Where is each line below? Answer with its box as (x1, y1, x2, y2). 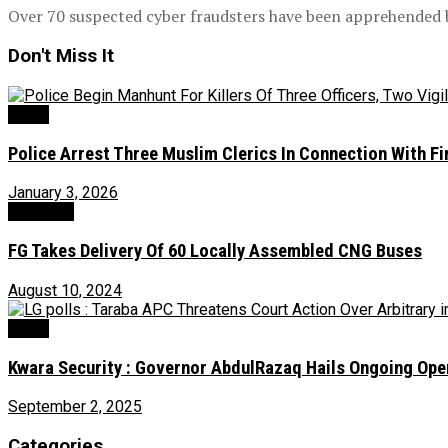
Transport (8, 202, 74, 222)
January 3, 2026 (8, 183, 118, 203)
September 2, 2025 (8, 397, 142, 417)
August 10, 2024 (8, 280, 122, 300)
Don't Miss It (8, 45, 114, 68)
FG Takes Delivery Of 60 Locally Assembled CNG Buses (8, 240, 422, 263)
